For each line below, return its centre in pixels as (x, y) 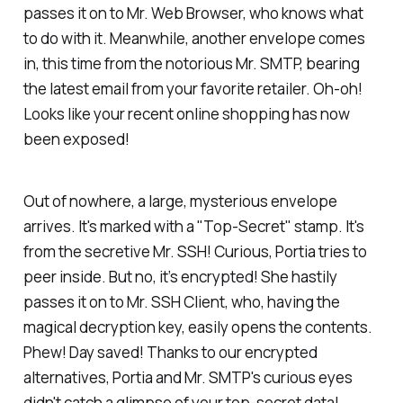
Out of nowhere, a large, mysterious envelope (180, 201)
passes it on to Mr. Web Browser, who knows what (193, 13)
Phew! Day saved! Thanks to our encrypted (170, 352)
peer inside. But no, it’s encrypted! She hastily (180, 276)
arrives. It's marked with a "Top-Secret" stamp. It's (193, 226)
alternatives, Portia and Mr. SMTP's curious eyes (188, 377)
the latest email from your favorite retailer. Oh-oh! (193, 89)
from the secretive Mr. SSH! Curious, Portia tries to (195, 251)
